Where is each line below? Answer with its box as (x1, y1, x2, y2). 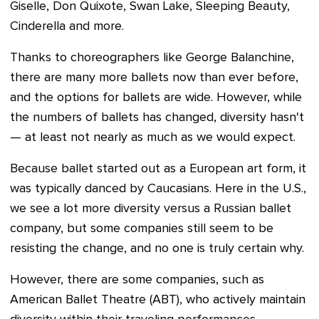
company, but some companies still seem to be (10, 222, 273, 236)
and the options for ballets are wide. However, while (10, 91, 302, 105)
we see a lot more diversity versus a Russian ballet (10, 202, 291, 216)
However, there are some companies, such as (10, 273, 264, 287)
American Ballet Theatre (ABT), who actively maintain (10, 293, 305, 307)
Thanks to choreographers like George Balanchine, (10, 51, 294, 65)
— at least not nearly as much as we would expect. (10, 131, 296, 145)
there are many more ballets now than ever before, (10, 71, 298, 85)
